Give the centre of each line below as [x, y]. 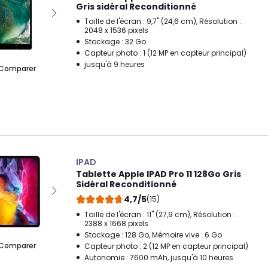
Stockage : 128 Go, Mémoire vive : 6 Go [153, 234]
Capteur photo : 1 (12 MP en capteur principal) [165, 53]
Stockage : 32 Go [115, 42]
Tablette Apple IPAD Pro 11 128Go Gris [159, 174]
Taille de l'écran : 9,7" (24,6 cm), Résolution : [163, 21]
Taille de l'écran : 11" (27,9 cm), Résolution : [160, 214]
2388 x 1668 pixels [116, 223]
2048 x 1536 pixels [116, 30]
